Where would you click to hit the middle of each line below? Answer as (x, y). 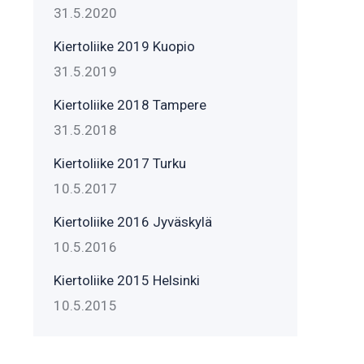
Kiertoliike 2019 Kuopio (124, 46)
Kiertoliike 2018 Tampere (130, 105)
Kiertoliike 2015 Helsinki (127, 280)
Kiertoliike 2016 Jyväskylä (133, 222)
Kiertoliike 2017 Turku (120, 163)
